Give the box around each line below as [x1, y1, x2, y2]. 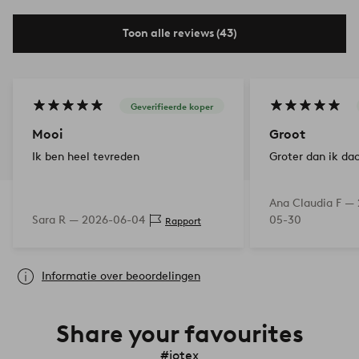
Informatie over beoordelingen [42, 269, 200, 284]
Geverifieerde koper [131, 100, 213, 112]
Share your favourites [55, 319, 304, 349]
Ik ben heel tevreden [32, 150, 139, 164]
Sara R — [32, 213, 82, 228]
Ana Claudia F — [269, 196, 357, 211]
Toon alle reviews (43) [122, 26, 237, 41]
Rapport [165, 214, 201, 227]
